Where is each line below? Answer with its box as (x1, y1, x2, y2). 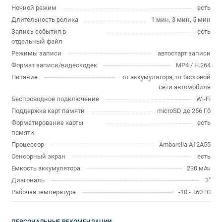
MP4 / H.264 (176, 61, 211, 69)
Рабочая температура (11, 188, 76, 196)
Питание (11, 73, 38, 81)
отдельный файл (11, 38, 62, 45)
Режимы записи (11, 50, 61, 57)
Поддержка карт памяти (11, 107, 85, 114)
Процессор (11, 141, 44, 148)
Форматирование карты (11, 119, 83, 126)
